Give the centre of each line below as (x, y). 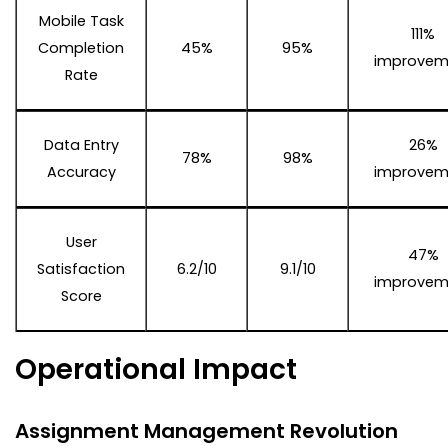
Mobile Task (81, 20)
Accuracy (81, 171)
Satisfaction (81, 268)
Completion (81, 47)
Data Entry (81, 144)
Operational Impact (156, 369)
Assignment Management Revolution (206, 430)
